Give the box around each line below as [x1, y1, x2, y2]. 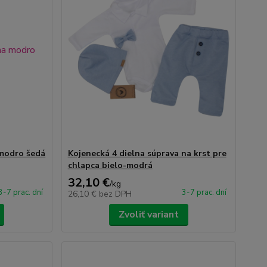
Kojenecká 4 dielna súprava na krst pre [67, 148, 226, 159]
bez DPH [98, 188, 132, 200]
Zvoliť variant [118, 208, 179, 221]
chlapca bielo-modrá [67, 160, 153, 171]
